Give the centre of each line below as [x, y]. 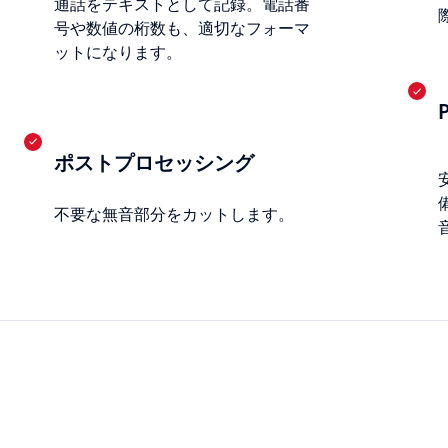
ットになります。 [118, 53]
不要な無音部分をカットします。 [174, 214]
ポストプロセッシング [154, 162]
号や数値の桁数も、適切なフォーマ [182, 29]
